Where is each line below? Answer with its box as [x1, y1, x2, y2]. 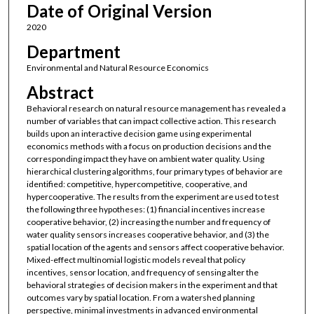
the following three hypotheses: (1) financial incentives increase [26, 204, 265, 215]
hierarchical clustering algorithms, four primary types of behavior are [26, 166, 282, 177]
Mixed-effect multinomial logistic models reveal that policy [26, 254, 245, 266]
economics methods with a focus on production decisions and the [26, 141, 271, 152]
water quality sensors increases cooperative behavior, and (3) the [26, 229, 269, 240]
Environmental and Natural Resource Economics [26, 62, 209, 73]
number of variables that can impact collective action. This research [26, 116, 276, 127]
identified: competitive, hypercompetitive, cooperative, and [26, 179, 247, 190]
